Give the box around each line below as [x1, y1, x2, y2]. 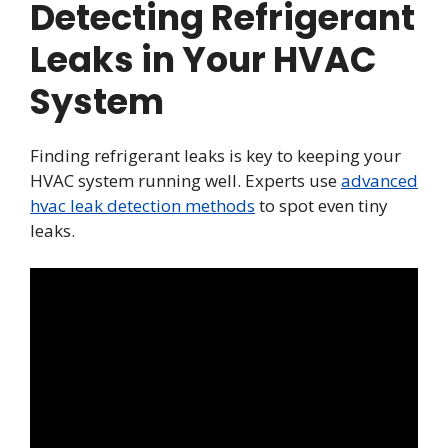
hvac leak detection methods [30, 193, 255, 217]
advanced [341, 168, 418, 192]
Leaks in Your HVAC [30, 34, 377, 84]
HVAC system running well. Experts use [30, 168, 341, 192]
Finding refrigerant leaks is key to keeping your [30, 143, 401, 167]
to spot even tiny [255, 193, 388, 217]
